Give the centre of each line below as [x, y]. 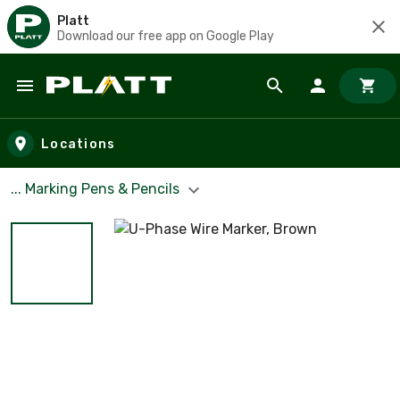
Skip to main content [94, 103]
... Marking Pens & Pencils [97, 189]
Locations [79, 144]
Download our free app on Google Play [166, 36]
